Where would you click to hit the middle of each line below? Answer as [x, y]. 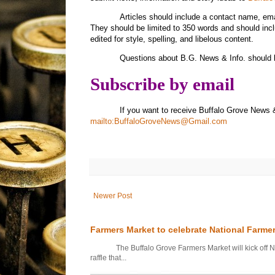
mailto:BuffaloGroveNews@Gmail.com [159, 122]
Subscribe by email [162, 84]
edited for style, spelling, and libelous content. [172, 39]
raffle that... [108, 258]
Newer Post [113, 196]
